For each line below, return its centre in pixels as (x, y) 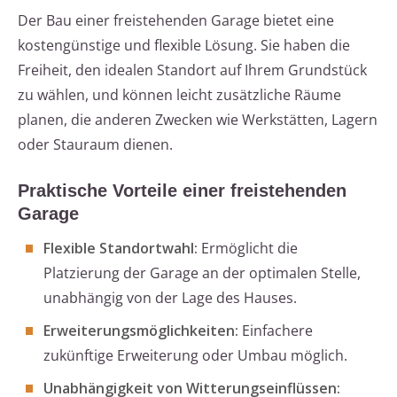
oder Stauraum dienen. (95, 145)
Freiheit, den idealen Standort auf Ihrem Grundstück (192, 70)
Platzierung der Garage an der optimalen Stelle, (202, 273)
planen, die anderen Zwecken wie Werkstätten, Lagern (198, 120)
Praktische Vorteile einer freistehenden (182, 191)
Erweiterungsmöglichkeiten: (141, 331)
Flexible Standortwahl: (121, 249)
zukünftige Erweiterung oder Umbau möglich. (195, 356)
